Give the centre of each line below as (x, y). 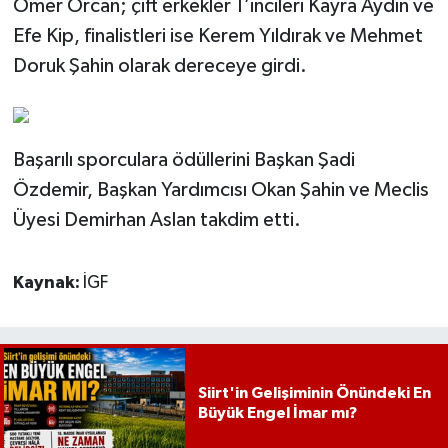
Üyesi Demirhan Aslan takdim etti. (156, 220)
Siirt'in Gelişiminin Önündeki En (314, 392)
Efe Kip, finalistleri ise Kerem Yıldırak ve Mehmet (217, 36)
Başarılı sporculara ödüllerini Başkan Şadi (183, 160)
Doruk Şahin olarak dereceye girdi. (159, 66)
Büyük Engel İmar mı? (277, 412)
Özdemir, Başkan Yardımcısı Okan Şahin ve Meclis (220, 190)
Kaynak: (47, 283)
